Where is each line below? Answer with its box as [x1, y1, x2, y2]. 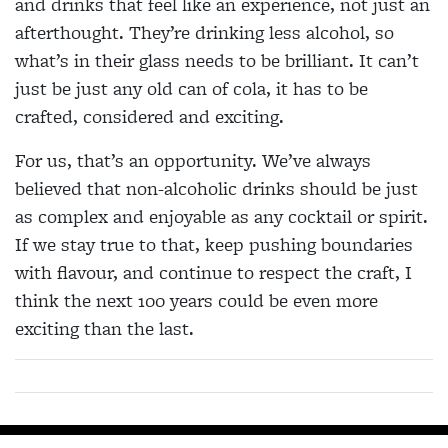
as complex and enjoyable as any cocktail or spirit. [15, 202, 428, 230]
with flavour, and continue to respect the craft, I [15, 258, 412, 286]
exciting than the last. [15, 314, 194, 342]
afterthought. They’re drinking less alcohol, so [15, 18, 394, 46]
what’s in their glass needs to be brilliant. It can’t [15, 46, 419, 74]
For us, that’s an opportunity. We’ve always [15, 146, 371, 174]
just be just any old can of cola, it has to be [15, 74, 368, 102]
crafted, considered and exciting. [15, 102, 284, 130]
